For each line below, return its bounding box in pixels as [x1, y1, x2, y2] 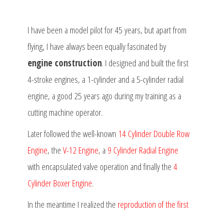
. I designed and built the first [101, 57, 188, 70]
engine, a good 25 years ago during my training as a [27, 90, 181, 103]
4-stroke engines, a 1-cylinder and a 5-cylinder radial [27, 73, 184, 86]
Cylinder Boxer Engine [27, 177, 92, 190]
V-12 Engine [62, 144, 98, 157]
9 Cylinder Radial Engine [107, 144, 178, 157]
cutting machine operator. [27, 106, 103, 119]
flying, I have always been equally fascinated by [27, 40, 166, 53]
